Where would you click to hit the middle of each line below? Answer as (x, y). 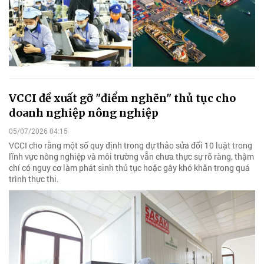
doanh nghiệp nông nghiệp (84, 113)
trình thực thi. (34, 179)
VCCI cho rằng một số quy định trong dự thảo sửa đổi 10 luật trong (131, 145)
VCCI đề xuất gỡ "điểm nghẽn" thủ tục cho (122, 98)
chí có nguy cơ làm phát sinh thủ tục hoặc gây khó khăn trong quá (129, 167)
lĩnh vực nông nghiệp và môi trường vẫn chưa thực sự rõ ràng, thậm (131, 156)
